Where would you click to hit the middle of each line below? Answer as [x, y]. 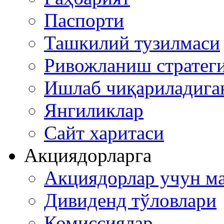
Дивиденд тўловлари [130, 200]
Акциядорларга [88, 155]
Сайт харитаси [104, 133]
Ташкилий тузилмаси [132, 43]
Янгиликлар [94, 110]
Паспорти [84, 20]
